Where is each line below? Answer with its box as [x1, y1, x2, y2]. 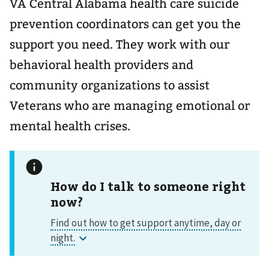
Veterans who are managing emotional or [10, 98, 250, 113]
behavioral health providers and [10, 58, 193, 72]
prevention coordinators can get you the [10, 17, 241, 31]
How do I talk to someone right [50, 178, 246, 194]
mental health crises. [10, 119, 130, 133]
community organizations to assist [10, 78, 210, 92]
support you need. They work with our [10, 37, 229, 52]
